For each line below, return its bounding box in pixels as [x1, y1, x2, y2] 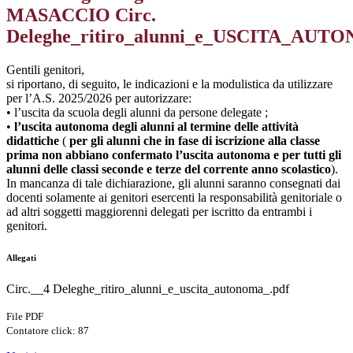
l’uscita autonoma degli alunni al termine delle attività [14, 120, 299, 134]
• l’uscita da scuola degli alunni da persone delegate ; [6, 106, 268, 120]
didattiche [6, 134, 59, 148]
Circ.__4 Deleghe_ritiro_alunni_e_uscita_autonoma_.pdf [6, 282, 289, 296]
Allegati [6, 253, 36, 263]
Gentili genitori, [6, 63, 84, 77]
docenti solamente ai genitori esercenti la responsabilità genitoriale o [6, 191, 342, 205]
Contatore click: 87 [6, 325, 89, 337]
